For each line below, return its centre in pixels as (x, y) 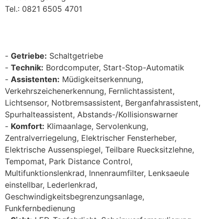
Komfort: (28, 126)
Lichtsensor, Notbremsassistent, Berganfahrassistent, (103, 102)
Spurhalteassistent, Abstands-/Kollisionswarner (91, 114)
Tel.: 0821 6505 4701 (44, 9)
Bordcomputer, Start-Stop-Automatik (114, 67)
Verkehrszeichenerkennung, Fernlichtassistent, (90, 91)
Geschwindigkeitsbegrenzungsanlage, (75, 196)
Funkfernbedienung (40, 208)
